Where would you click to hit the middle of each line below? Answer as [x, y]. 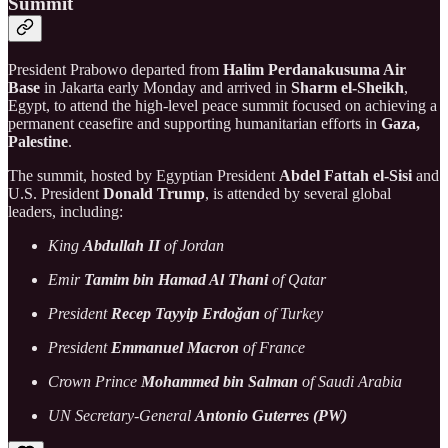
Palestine [38, 141]
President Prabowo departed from [115, 69]
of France [272, 347]
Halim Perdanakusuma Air [314, 69]
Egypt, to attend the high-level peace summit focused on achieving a [222, 105]
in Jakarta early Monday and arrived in [165, 87]
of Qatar [297, 279]
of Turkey [291, 313]
